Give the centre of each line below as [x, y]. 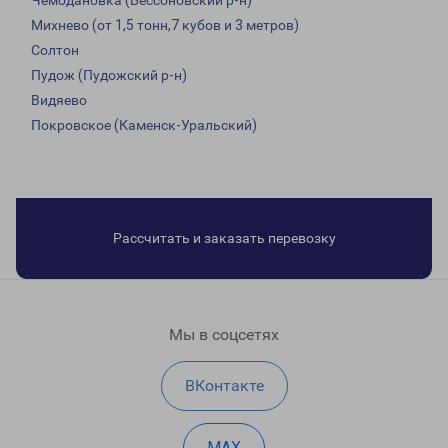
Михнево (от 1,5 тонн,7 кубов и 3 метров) [165, 25]
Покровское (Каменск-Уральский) [144, 125]
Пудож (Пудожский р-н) [109, 75]
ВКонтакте [224, 386]
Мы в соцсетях [224, 335]
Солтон [55, 50]
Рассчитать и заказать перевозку [224, 238]
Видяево [59, 100]
